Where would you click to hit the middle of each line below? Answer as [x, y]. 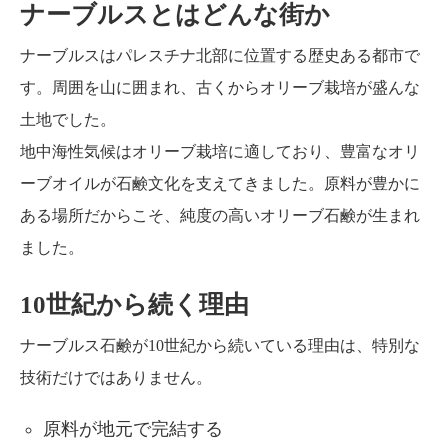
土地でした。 [68, 119]
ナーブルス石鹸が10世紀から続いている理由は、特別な [220, 345]
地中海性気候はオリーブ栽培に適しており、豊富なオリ [220, 151]
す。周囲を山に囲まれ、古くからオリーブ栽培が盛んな [220, 87]
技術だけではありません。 [116, 377]
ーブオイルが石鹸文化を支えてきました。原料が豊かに [220, 183]
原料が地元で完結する [133, 428]
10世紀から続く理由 [134, 304]
